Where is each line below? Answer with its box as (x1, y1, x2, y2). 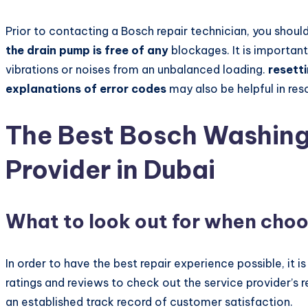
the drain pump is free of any (5, 43, 168, 57)
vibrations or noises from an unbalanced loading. (5, 62, 268, 76)
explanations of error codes (5, 81, 166, 96)
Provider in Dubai (5, 154, 215, 186)
